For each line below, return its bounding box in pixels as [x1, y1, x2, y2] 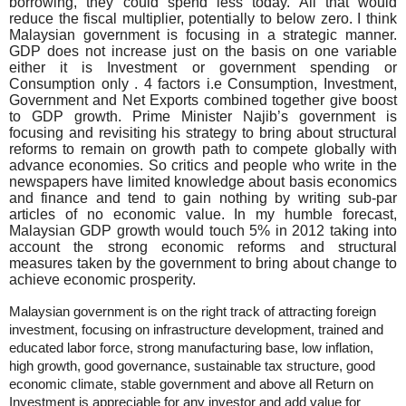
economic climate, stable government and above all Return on [9, 376, 373, 391]
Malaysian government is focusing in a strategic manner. [9, 26, 397, 43]
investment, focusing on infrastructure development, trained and [9, 322, 383, 337]
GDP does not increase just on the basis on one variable [9, 43, 397, 59]
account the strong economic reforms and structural [9, 238, 397, 255]
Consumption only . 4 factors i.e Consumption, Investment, [9, 75, 397, 92]
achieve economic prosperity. [9, 271, 196, 287]
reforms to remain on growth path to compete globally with [9, 140, 397, 157]
